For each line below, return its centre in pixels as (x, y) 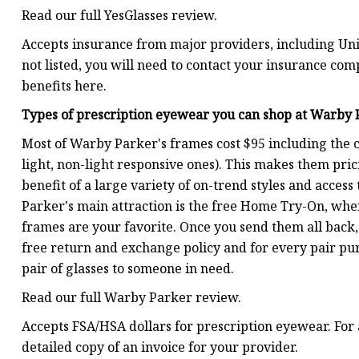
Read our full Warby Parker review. (131, 298)
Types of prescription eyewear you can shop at (166, 115)
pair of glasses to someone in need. (128, 269)
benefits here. (64, 86)
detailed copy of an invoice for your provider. (160, 347)
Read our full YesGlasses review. (119, 16)
